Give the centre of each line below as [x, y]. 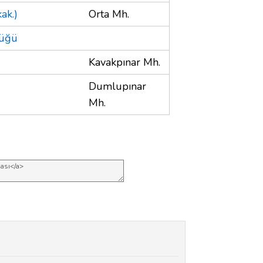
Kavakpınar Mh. [124, 62]
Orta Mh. [109, 14]
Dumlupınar [117, 86]
